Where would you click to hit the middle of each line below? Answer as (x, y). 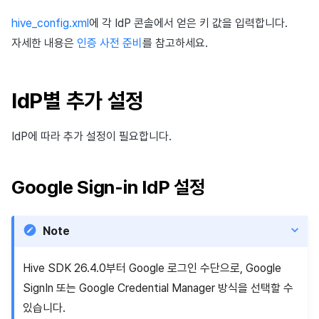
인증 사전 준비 (110, 43)
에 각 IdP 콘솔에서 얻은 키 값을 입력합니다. (188, 23)
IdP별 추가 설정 (78, 100)
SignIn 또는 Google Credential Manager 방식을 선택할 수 (158, 288)
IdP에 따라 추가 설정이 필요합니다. (91, 136)
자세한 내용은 (44, 43)
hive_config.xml (50, 23)
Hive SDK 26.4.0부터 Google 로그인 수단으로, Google (152, 268)
